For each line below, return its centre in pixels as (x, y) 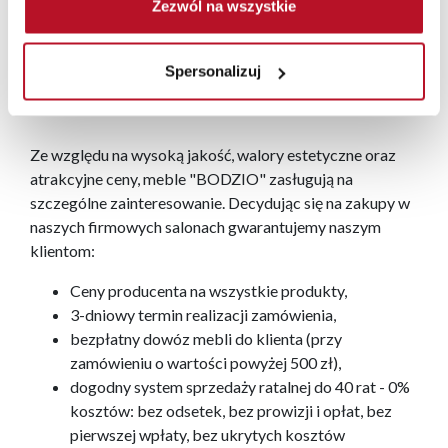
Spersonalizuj (212, 71)
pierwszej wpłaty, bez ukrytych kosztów (207, 435)
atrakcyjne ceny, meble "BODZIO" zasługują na (191, 179)
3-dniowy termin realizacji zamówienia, (203, 315)
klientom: (62, 251)
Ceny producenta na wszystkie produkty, (208, 291)
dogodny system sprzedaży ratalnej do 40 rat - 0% (240, 387)
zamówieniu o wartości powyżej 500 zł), (205, 363)
